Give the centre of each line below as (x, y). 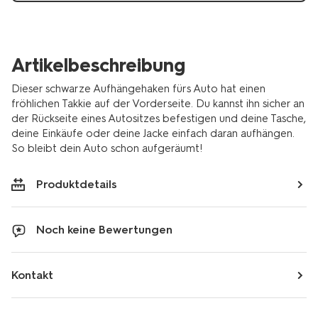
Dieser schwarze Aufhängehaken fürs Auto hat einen (138, 89)
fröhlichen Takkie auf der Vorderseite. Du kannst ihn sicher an (158, 104)
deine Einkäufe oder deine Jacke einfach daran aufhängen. (153, 133)
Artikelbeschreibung (98, 65)
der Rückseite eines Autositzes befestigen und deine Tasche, (159, 119)
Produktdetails (77, 184)
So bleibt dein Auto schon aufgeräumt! (107, 148)
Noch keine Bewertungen (104, 230)
